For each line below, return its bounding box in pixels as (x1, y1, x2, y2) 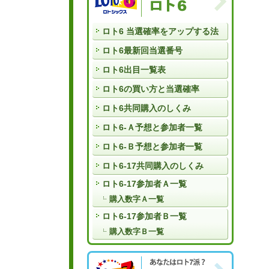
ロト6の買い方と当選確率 (102, 84, 199, 94)
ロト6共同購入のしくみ (102, 103, 191, 113)
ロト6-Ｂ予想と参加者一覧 (102, 142, 202, 151)
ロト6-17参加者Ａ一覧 (102, 179, 187, 189)
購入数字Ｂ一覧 (109, 227, 164, 236)
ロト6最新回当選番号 (102, 46, 183, 55)
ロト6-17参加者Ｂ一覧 (102, 211, 187, 221)
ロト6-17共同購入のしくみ (102, 161, 204, 171)
